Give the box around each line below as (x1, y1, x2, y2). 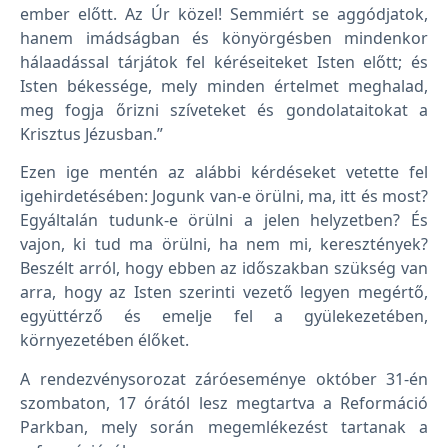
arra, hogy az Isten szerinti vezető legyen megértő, (20, 281, 428, 304)
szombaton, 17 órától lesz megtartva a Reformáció (20, 391, 428, 414)
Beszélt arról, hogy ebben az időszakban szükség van (20, 257, 428, 280)
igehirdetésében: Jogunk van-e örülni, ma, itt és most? (20, 185, 428, 208)
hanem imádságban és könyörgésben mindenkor (20, 27, 428, 50)
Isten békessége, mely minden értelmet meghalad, (20, 75, 428, 98)
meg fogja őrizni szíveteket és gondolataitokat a (20, 99, 428, 122)
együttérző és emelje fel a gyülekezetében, (20, 305, 428, 328)
